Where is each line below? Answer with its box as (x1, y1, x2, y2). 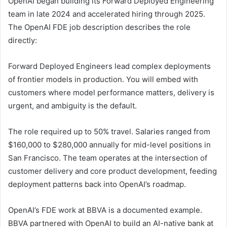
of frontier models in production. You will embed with (8, 74, 198, 84)
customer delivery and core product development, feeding (8, 166, 217, 176)
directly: (8, 35, 37, 45)
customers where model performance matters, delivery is (8, 87, 214, 97)
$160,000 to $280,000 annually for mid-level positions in (8, 139, 211, 149)
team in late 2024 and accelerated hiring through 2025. (8, 9, 205, 19)
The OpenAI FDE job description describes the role (8, 22, 191, 32)
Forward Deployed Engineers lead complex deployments (8, 61, 211, 71)
